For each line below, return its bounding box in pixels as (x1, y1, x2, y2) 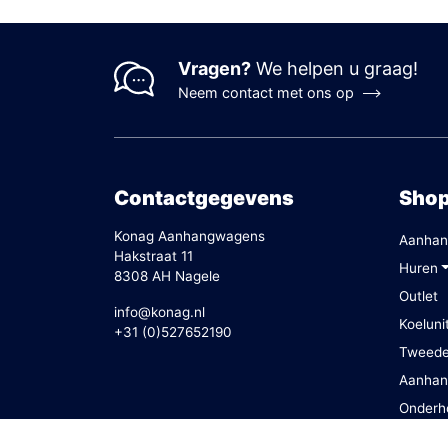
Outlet (399, 287, 438, 304)
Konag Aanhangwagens (114, 227, 265, 244)
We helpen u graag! (251, 57, 418, 79)
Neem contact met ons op (178, 83, 354, 101)
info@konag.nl (114, 303, 205, 320)
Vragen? (178, 57, 251, 79)
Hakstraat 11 (114, 247, 193, 264)
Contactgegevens (114, 185, 294, 210)
